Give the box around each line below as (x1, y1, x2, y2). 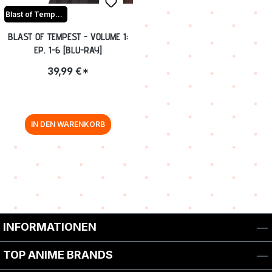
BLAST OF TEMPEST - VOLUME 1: (8, 31, 128, 43)
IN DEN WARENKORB (31, 120, 105, 129)
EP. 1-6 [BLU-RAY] (34, 44, 102, 56)
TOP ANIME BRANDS (3, 248, 113, 262)
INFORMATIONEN (3, 220, 97, 234)
